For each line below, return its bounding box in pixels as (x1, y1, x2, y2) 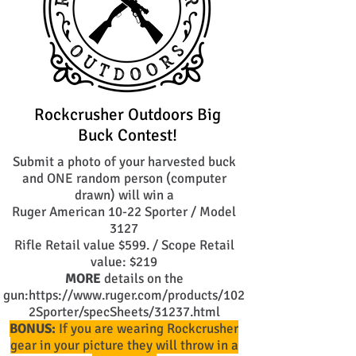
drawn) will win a (74, 187, 174, 203)
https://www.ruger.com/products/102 (29, 287, 245, 304)
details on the (100, 270, 184, 287)
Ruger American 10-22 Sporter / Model (12, 203, 236, 220)
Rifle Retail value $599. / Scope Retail (14, 237, 234, 253)
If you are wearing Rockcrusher (56, 320, 238, 337)
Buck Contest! (77, 125, 177, 145)
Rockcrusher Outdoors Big (33, 104, 221, 125)
